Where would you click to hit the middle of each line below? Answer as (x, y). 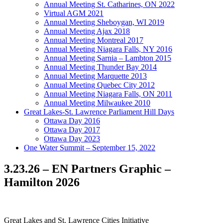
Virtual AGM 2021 (74, 13)
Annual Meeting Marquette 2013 (95, 76)
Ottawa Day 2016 (72, 121)
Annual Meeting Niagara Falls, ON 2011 (108, 94)
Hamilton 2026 (42, 182)
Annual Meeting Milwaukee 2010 (97, 103)
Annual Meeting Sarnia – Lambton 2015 (108, 58)
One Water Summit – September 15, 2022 (90, 148)
